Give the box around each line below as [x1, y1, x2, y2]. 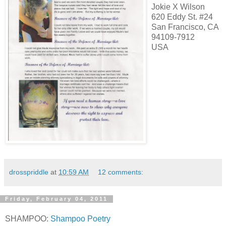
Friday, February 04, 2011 [5, 196, 108, 202]
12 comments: [98, 167, 144, 176]
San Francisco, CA [151, 22, 219, 31]
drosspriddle [9, 167, 48, 176]
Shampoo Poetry [50, 214, 110, 223]
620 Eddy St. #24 [151, 12, 213, 21]
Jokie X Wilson [151, 2, 205, 11]
